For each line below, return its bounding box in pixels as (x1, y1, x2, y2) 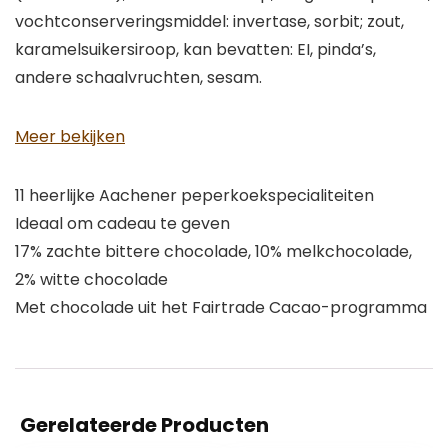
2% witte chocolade (15, 268, 168, 292)
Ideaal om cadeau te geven (15, 212, 230, 236)
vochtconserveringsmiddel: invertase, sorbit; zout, (15, 10, 404, 34)
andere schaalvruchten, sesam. (15, 66, 262, 90)
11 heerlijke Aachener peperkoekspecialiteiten (15, 184, 374, 208)
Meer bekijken (15, 125, 125, 149)
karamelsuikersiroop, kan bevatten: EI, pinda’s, (15, 38, 376, 62)
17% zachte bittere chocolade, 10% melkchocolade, (15, 240, 412, 264)
